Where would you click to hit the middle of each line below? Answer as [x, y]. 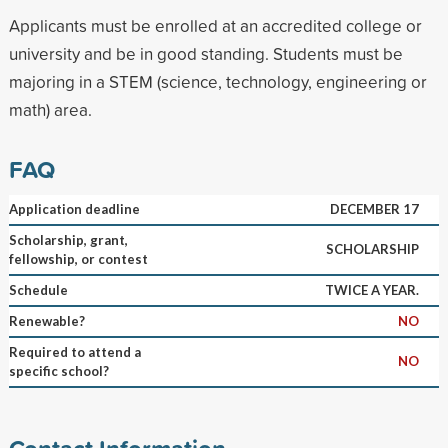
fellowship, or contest [78, 258]
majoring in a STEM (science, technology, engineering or [217, 81]
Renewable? [46, 320]
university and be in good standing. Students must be [205, 53]
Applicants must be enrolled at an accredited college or [215, 25]
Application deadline [74, 208]
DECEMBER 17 [374, 208]
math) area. [50, 109]
